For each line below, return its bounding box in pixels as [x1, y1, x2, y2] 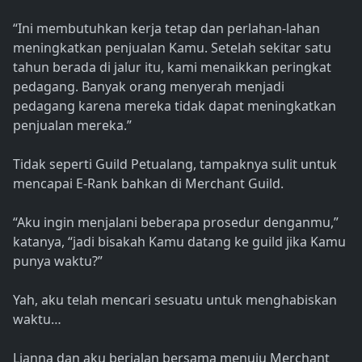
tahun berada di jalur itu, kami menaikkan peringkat [13, 58, 331, 77]
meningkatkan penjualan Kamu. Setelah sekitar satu [13, 39, 331, 57]
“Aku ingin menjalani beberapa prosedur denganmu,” [13, 213, 339, 232]
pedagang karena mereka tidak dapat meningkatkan [13, 97, 336, 116]
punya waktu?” [13, 252, 103, 271]
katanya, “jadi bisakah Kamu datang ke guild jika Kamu [13, 233, 346, 251]
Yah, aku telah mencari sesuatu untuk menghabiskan [13, 291, 337, 309]
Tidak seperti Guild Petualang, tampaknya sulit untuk [13, 155, 337, 174]
